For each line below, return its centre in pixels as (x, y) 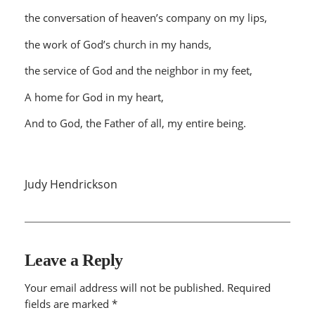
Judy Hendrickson (71, 184)
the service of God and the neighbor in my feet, (138, 71)
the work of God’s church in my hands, (118, 44)
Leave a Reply (73, 260)
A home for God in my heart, (94, 97)
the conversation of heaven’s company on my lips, (146, 18)
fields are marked (68, 304)
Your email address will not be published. (124, 288)
